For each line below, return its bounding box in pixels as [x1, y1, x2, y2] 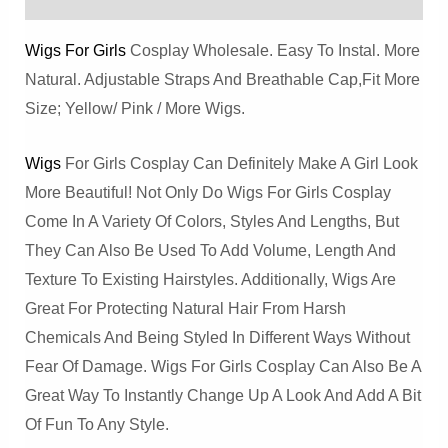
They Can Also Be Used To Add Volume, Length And [24, 241, 396, 259]
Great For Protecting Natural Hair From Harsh [24, 299, 346, 317]
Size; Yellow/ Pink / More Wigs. [24, 100, 245, 118]
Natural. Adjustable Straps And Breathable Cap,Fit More [24, 71, 420, 89]
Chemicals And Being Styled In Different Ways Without [24, 328, 410, 346]
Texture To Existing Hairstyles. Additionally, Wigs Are [24, 270, 396, 288]
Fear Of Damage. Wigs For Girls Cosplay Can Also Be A [24, 357, 421, 375]
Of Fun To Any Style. [24, 415, 169, 433]
